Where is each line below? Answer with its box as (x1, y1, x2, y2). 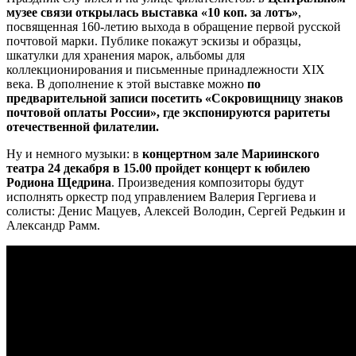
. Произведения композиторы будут (111, 175, 304, 189)
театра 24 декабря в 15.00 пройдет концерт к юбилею (6, 161, 310, 175)
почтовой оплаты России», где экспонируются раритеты (6, 105, 331, 119)
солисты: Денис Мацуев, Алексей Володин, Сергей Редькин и (6, 203, 346, 218)
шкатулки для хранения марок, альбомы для (6, 48, 245, 62)
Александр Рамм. (6, 218, 100, 232)
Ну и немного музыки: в (6, 146, 142, 161)
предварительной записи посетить (6, 91, 205, 105)
